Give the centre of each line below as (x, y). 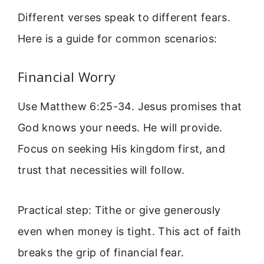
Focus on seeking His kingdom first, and (122, 148)
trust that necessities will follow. (101, 170)
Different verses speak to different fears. (124, 18)
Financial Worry (67, 76)
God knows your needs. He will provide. (120, 127)
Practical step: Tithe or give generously (119, 210)
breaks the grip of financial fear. (101, 253)
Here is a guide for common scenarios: (118, 39)
